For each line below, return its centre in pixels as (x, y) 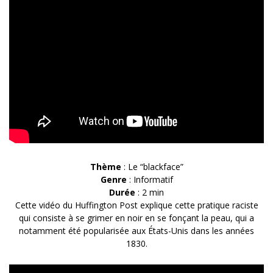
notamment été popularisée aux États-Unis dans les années (136, 230)
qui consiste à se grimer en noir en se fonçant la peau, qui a (136, 218)
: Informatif (150, 179)
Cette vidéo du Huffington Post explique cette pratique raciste (136, 205)
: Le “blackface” (152, 166)
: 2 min (150, 192)
